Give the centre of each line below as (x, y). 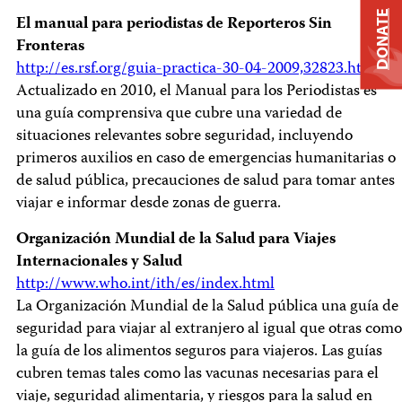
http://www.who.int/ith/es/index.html (145, 285)
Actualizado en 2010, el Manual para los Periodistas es (197, 92)
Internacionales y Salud (99, 262)
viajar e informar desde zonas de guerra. (149, 204)
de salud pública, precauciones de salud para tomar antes (205, 182)
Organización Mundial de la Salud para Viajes (176, 240)
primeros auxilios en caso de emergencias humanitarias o (206, 159)
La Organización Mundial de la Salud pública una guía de (207, 307)
